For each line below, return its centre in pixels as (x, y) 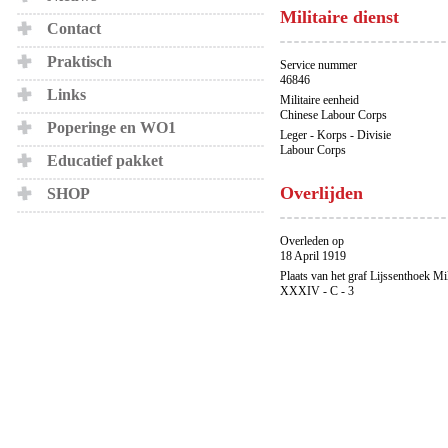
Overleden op (312, 241)
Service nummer (318, 65)
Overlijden (321, 193)
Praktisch (79, 61)
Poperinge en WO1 (111, 127)
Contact (74, 28)
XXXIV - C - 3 (317, 291)
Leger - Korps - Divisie (335, 135)
